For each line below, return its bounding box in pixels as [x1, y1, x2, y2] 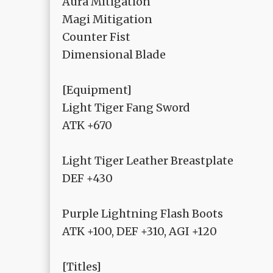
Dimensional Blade [62, 48, 166, 62]
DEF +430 [62, 171, 113, 186]
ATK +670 [62, 118, 112, 133]
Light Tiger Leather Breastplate [62, 154, 233, 168]
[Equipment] [62, 83, 132, 97]
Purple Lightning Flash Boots [62, 207, 223, 221]
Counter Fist [62, 30, 130, 44]
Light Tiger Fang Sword [62, 101, 190, 115]
